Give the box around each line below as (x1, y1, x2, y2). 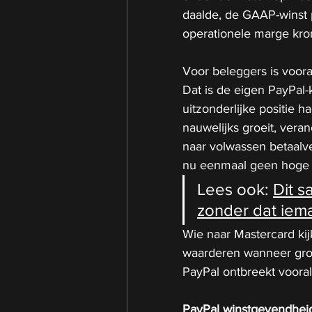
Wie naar (182, 226, 234, 241)
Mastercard (234, 226, 295, 241)
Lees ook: (197, 179, 273, 198)
